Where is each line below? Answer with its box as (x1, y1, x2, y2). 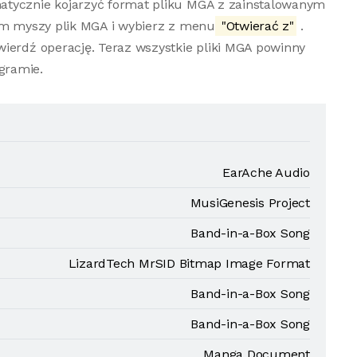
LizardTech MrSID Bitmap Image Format (68, 256, 310, 271)
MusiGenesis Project (190, 195, 310, 210)
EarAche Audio (222, 165, 310, 180)
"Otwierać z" (218, 18, 294, 33)
